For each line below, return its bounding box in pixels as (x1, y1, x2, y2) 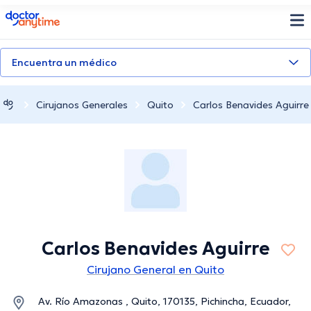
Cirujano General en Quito (87, 262, 224, 277)
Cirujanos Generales (36, 98, 128, 111)
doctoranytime (5, 9, 83, 23)
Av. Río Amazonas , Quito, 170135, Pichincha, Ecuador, (38, 295, 291, 308)
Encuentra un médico (12, 56, 117, 69)
